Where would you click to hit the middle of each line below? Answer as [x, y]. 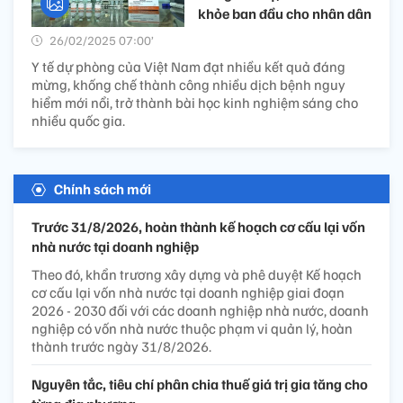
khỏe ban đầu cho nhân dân [285, 14]
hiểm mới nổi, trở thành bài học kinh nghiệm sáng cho [195, 103]
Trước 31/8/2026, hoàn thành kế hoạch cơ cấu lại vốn [198, 227]
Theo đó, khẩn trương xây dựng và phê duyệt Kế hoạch [197, 275]
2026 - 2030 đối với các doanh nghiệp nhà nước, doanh [200, 311]
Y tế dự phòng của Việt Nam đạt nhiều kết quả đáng [188, 67]
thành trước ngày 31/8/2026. [121, 347]
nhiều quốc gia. [78, 121]
